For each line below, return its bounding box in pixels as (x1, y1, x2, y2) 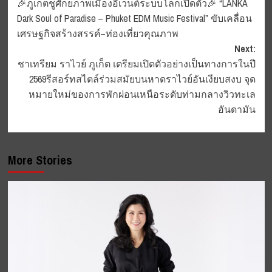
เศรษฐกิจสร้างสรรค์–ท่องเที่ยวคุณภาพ (16, 26, 178, 40)
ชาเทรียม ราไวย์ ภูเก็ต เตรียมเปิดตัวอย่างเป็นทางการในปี (17, 56, 256, 70)
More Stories (7, 151, 72, 168)
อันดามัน (217, 102, 256, 116)
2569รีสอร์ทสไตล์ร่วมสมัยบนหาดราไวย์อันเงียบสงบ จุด (29, 72, 256, 86)
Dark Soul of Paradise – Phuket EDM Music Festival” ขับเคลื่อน (16, 11, 252, 25)
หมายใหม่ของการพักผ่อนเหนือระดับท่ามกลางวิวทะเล (28, 87, 256, 101)
